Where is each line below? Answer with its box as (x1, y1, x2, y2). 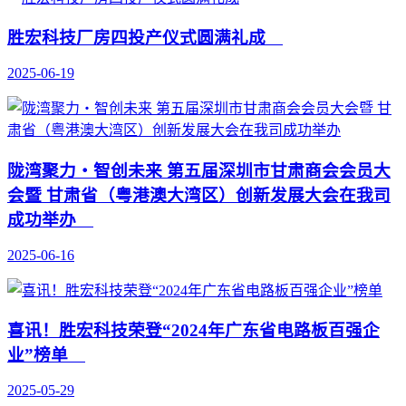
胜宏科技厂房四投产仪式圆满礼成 (7, 28, 283, 48)
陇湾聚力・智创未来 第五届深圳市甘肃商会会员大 (7, 160, 391, 180)
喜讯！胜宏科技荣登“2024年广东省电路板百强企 (7, 321, 380, 341)
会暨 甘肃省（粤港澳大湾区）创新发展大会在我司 (7, 185, 391, 205)
